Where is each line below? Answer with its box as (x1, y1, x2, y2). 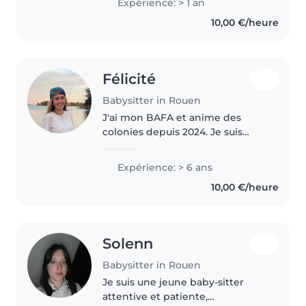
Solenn (102, 235, 154, 253)
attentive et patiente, (102, 290, 208, 303)
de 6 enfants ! (102, 154, 171, 167)
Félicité (102, 70, 156, 88)
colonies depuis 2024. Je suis (102, 126, 243, 139)
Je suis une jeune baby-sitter (102, 275, 245, 288)
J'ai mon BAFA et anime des (102, 111, 242, 124)
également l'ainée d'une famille (102, 140, 260, 153)
